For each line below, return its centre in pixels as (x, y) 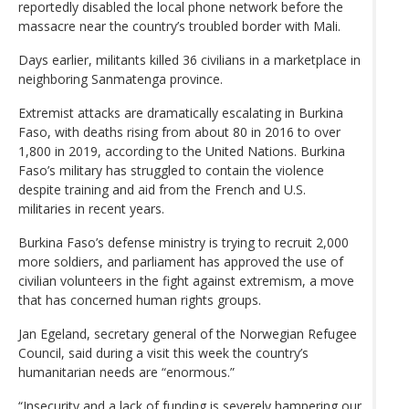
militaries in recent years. (91, 208)
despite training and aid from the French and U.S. (162, 189)
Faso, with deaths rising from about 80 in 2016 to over (179, 131)
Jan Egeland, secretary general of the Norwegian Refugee (188, 333)
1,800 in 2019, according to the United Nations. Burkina (182, 151)
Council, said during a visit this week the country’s (163, 352)
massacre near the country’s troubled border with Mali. (179, 26)
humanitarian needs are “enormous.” (126, 372)
